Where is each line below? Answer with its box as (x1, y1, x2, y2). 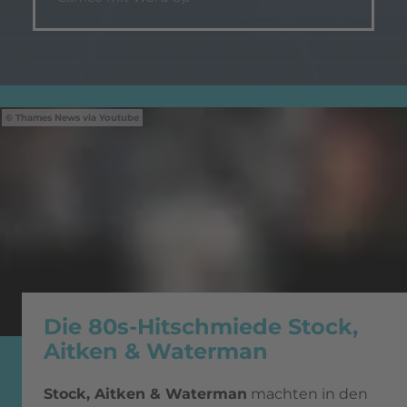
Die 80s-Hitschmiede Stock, (44, 313, 358, 341)
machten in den (247, 385, 368, 403)
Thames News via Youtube (15, 112, 139, 124)
